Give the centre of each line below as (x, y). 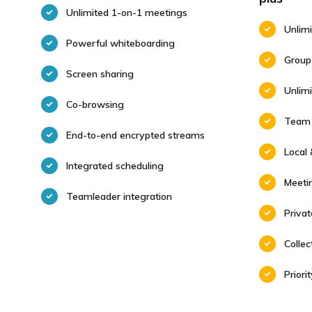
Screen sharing (100, 74)
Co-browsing (95, 104)
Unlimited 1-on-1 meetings (127, 13)
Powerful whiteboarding (120, 43)
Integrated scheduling (115, 166)
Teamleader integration (119, 196)
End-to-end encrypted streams (135, 135)
